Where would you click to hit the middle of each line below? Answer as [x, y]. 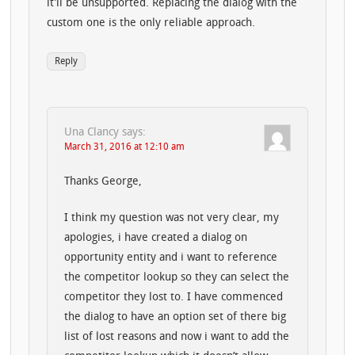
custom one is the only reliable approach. [151, 23]
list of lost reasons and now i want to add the [177, 338]
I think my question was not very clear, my [172, 219]
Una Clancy [92, 133]
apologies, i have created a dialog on [156, 239]
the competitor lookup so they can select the [177, 278]
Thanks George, [103, 181]
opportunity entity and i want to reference [171, 258]
